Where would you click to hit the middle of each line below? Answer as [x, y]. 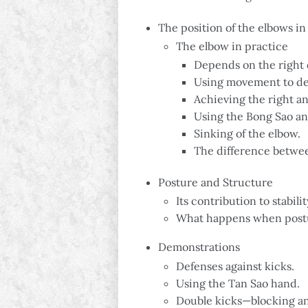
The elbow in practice [232, 46]
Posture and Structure [216, 183]
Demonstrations [199, 247]
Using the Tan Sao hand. [238, 283]
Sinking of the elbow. [247, 134]
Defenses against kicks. [235, 266]
